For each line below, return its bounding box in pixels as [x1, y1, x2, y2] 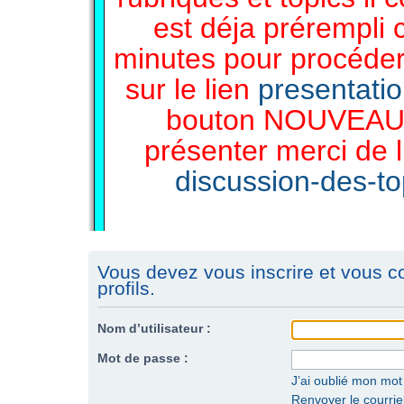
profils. [97, 278, 155, 299]
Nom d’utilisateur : [97, 321, 211, 336]
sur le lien [124, 72, 258, 106]
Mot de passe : [97, 351, 188, 366]
